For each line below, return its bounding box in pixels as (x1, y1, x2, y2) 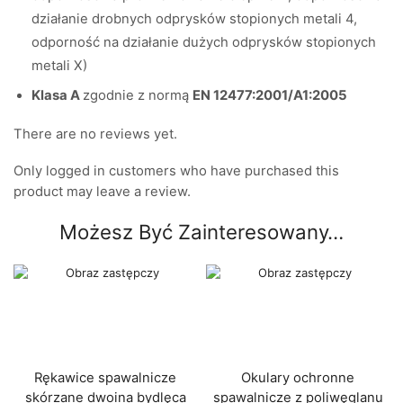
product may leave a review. (13, 184, 191, 201)
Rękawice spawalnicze (34, 369, 176, 386)
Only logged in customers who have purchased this (13, 163, 339, 180)
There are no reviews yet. (13, 125, 177, 142)
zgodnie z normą (83, 87, 193, 104)
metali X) (31, 57, 87, 74)
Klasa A (31, 87, 83, 104)
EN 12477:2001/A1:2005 (193, 87, 347, 104)
